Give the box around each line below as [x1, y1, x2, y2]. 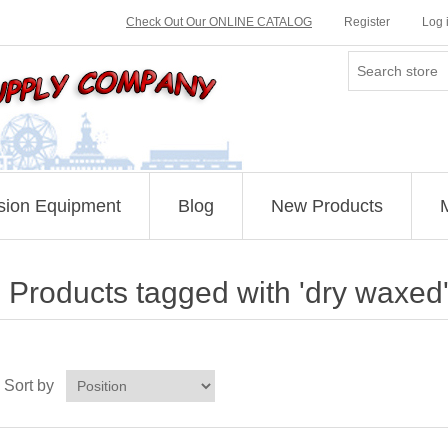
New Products [270, 196, 383, 216]
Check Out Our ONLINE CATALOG [126, 15, 312, 29]
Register [344, 15, 390, 29]
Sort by [3, 377, 54, 394]
